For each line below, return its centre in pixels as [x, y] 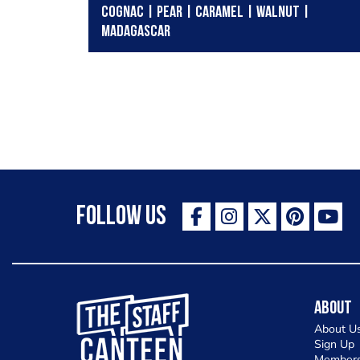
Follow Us [121, 217]
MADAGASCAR [135, 33]
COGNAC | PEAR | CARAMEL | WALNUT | [205, 13]
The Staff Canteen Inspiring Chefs [196, 288]
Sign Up [334, 344]
